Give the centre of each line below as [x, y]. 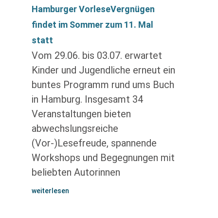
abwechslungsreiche [75, 128]
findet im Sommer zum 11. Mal [92, 25]
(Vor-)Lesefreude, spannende [94, 143]
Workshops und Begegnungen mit [103, 158]
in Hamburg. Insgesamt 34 [87, 99]
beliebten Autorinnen [76, 172]
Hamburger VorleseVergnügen [93, 9]
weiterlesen [50, 191]
